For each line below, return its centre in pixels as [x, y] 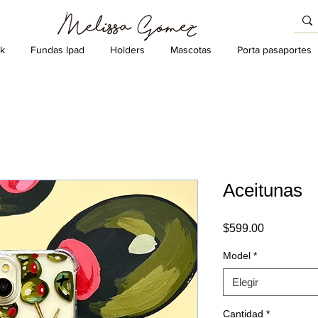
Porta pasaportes [274, 50]
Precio [280, 227]
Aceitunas [263, 190]
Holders [127, 50]
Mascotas [191, 50]
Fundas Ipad [57, 50]
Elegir [245, 282]
